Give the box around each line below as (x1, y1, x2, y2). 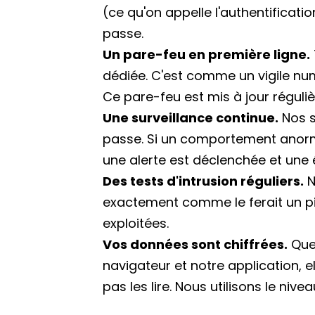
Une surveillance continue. (103, 109, 279, 127)
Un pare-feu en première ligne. (103, 46, 311, 64)
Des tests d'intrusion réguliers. (103, 172, 304, 191)
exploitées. (103, 214, 169, 233)
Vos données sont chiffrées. (103, 236, 288, 254)
